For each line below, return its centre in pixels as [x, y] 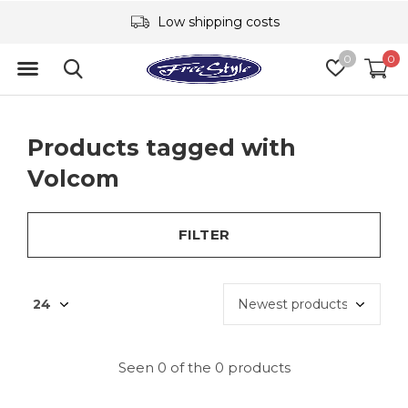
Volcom [73, 178]
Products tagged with [162, 148]
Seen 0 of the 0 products [204, 367]
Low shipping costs [216, 22]
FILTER [204, 235]
